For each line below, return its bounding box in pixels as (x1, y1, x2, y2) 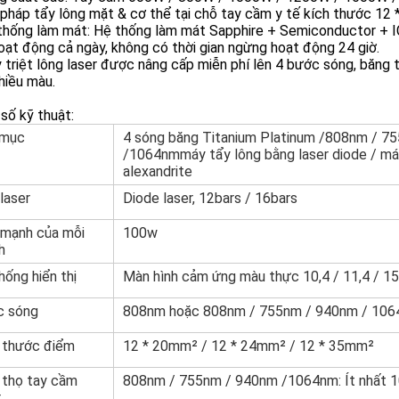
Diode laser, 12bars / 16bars (123, 190, 297, 207)
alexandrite (123, 163, 192, 180)
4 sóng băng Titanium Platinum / (123, 129, 325, 146)
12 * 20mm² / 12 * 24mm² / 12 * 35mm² (123, 338, 374, 354)
